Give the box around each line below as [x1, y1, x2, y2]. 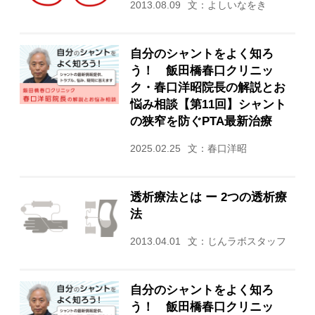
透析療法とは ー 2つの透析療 [129, 190, 287, 203]
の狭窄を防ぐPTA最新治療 [129, 114, 272, 127]
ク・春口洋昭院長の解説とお [129, 80, 285, 94]
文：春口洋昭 [187, 143, 247, 154]
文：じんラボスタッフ [187, 236, 286, 247]
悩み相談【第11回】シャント [129, 97, 286, 110]
